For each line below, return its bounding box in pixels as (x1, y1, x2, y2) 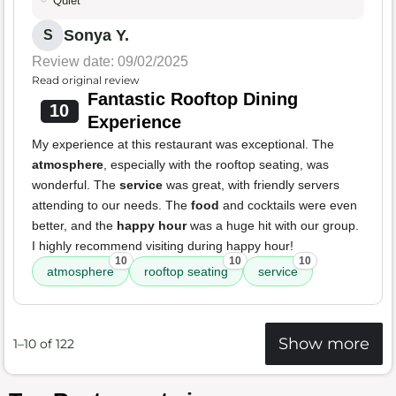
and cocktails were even (219, 198, 357, 213)
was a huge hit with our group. (187, 218, 359, 233)
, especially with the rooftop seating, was (103, 157, 329, 172)
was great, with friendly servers (163, 178, 339, 193)
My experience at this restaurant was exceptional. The (32, 137, 334, 152)
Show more (278, 333, 369, 354)
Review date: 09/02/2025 (32, 54, 188, 70)
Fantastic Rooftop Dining (87, 89, 298, 110)
